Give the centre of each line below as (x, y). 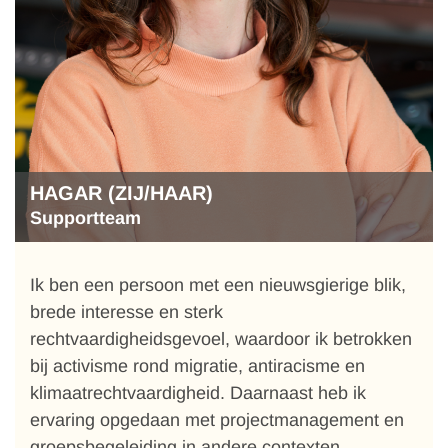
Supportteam (85, 218)
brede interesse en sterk (126, 312)
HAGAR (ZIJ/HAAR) (121, 193)
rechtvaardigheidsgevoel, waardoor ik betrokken (221, 339)
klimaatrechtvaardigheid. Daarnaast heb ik (198, 393)
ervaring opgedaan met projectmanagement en (217, 420)
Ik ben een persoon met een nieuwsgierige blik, (218, 285)
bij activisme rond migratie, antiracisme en (197, 366)
